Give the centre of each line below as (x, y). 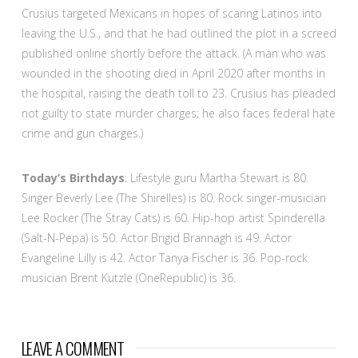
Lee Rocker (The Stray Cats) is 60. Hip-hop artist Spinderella (173, 217)
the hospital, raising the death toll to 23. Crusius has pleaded (178, 93)
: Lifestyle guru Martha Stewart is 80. (216, 177)
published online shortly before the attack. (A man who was (173, 54)
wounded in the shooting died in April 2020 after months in (173, 74)
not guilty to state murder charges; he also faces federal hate (178, 113)
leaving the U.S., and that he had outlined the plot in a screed (179, 34)
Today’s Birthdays (73, 177)
